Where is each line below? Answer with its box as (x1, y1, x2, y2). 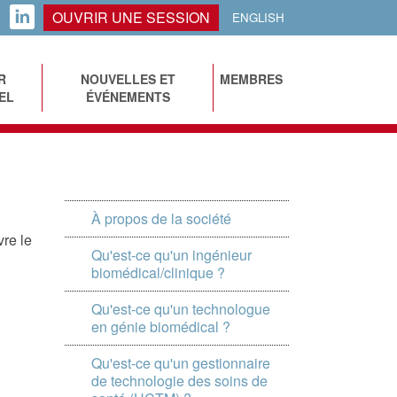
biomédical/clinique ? (91, 262, 225, 283)
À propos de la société (91, 208, 231, 229)
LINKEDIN (15, 8, 29, 27)
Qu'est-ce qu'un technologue (91, 299, 270, 319)
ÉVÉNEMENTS (85, 88, 170, 105)
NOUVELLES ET (80, 70, 175, 88)
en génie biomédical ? (91, 316, 230, 337)
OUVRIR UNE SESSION (52, 7, 210, 27)
